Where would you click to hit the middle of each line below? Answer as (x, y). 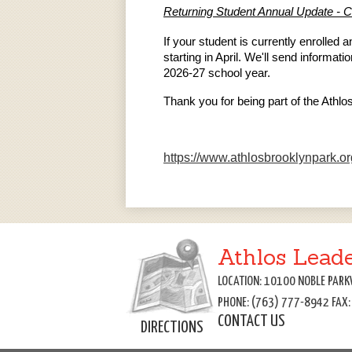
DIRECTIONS (172, 328)
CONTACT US (251, 321)
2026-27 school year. (218, 73)
